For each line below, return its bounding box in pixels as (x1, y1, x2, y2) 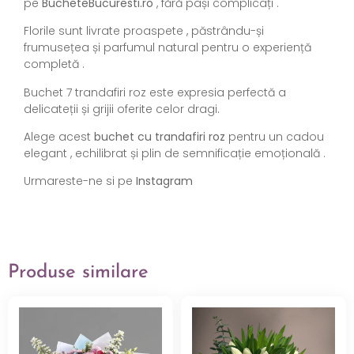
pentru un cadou (225, 129, 324, 145)
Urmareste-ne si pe (24, 173, 136, 190)
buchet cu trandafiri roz (94, 129, 225, 145)
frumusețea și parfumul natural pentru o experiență (24, 40, 311, 56)
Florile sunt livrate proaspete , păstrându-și (24, 23, 264, 40)
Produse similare (8, 262, 149, 282)
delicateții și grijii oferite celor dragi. (24, 100, 220, 117)
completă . (24, 56, 85, 73)
